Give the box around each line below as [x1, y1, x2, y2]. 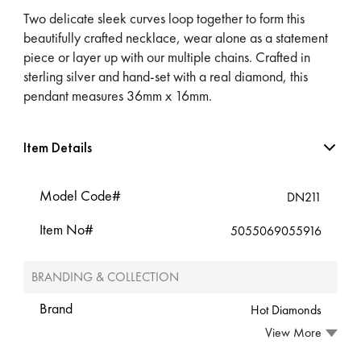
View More [264, 324, 322, 342]
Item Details [23, 137, 93, 156]
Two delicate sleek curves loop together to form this [23, 8, 305, 27]
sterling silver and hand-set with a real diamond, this [23, 66, 309, 85]
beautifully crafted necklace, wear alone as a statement [23, 27, 329, 47]
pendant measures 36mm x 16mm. [23, 85, 213, 105]
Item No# [39, 219, 94, 239]
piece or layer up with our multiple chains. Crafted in [23, 47, 311, 66]
